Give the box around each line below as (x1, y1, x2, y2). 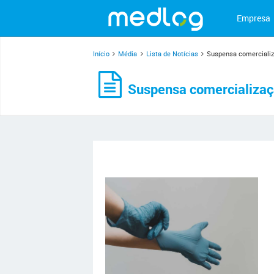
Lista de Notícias (146, 49, 198, 58)
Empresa (237, 12, 270, 24)
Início (93, 49, 109, 58)
